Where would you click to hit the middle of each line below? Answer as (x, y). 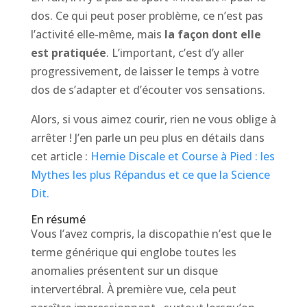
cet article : (60, 156)
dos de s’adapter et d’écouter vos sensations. (148, 89)
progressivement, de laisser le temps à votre (145, 71)
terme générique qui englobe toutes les (133, 252)
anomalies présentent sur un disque (124, 270)
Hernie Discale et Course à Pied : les (182, 156)
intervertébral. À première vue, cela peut (133, 289)
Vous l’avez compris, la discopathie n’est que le (151, 233)
